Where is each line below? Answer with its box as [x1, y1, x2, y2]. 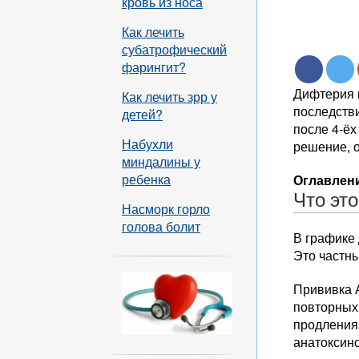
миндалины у [122, 152, 200, 171]
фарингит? [122, 58, 186, 76]
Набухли [122, 135, 173, 153]
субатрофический [122, 40, 227, 58]
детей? [122, 105, 163, 123]
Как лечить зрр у [122, 87, 217, 106]
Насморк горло [122, 200, 210, 218]
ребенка [122, 170, 171, 188]
